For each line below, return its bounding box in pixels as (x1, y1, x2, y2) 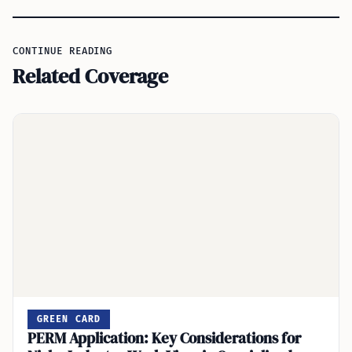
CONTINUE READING (13, 46, 113, 57)
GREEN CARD (37, 313, 101, 324)
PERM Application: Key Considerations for (27, 327, 301, 348)
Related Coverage (13, 62, 168, 90)
